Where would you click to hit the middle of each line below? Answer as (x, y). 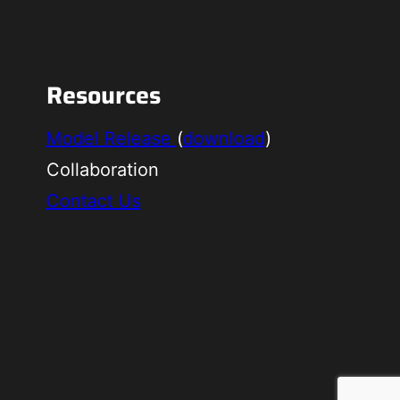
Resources (103, 96)
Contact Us (93, 200)
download (224, 138)
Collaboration (102, 169)
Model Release (111, 138)
